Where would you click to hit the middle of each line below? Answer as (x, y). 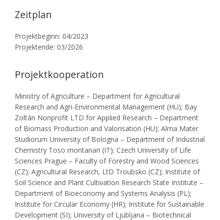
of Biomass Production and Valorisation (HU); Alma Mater (107, 128)
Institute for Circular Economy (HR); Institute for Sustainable (110, 204)
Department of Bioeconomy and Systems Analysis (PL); (103, 193)
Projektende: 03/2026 (49, 47)
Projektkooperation (59, 74)
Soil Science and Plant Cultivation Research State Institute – (109, 182)
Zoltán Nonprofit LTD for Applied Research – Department (107, 117)
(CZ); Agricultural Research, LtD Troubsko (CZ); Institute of (107, 171)
